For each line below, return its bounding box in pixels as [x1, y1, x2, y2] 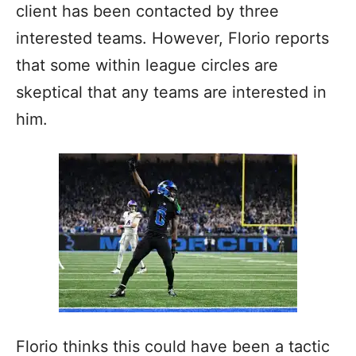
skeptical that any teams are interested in [16, 83, 327, 102]
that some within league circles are [16, 56, 278, 75]
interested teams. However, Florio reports [16, 29, 329, 48]
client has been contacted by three [16, 2, 279, 21]
